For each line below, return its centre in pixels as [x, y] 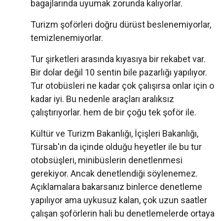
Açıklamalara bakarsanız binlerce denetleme [116, 187]
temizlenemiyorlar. [67, 38]
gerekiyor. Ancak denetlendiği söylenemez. [114, 174]
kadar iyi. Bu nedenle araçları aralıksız [102, 99]
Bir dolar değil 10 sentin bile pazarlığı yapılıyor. [119, 73]
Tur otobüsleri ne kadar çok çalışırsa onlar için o [122, 86]
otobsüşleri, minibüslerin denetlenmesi [107, 160]
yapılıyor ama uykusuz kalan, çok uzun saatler [119, 200]
